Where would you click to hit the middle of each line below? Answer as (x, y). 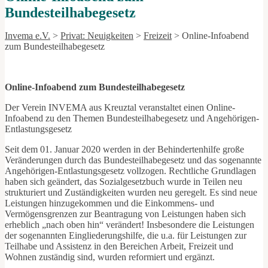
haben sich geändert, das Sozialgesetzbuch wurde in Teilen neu (124, 182)
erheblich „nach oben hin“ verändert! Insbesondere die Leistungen (130, 225)
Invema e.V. (28, 36)
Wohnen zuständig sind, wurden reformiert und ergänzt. (110, 257)
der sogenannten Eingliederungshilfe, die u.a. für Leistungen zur (126, 236)
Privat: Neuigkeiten (97, 36)
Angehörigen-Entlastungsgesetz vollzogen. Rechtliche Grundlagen (130, 171)
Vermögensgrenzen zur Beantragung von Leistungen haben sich (125, 214)
